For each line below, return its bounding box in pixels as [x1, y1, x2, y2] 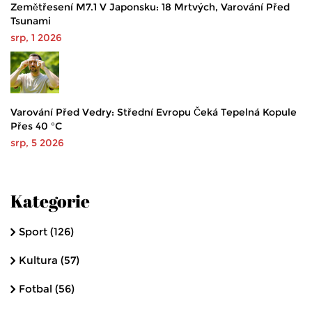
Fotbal [19, 282, 55, 296]
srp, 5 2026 [10, 136, 64, 150]
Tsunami [10, 15, 51, 28]
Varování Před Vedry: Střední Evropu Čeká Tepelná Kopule [10, 106, 297, 119]
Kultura [19, 253, 61, 267]
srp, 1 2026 [10, 31, 62, 45]
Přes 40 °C [10, 120, 62, 133]
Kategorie [10, 189, 90, 213]
